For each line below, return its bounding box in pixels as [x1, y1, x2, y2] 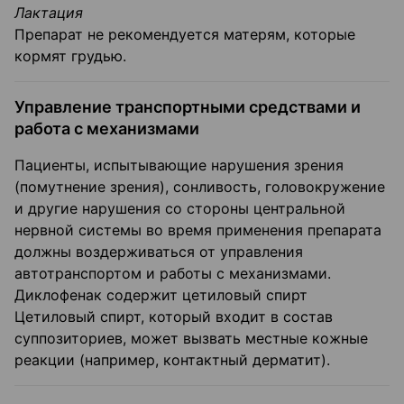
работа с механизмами [14, 119, 199, 139]
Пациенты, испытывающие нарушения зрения [14, 156, 344, 175]
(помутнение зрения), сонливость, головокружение [14, 178, 385, 197]
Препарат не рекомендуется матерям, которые [14, 25, 355, 44]
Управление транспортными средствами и [14, 97, 361, 117]
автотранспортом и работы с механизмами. [14, 264, 331, 283]
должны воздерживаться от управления [14, 243, 303, 262]
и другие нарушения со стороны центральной [14, 199, 345, 218]
